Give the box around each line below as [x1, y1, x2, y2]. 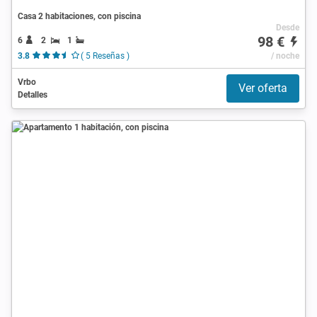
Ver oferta [238, 81, 287, 95]
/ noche [270, 50, 299, 61]
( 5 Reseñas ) [80, 50, 129, 61]
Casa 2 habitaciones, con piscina [18, 11, 141, 21]
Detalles [18, 89, 47, 100]
